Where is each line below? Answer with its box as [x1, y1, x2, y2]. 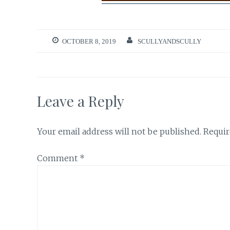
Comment [37, 153, 80, 164]
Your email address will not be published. [37, 126, 201, 137]
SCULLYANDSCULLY [137, 37, 201, 45]
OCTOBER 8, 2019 [62, 37, 116, 45]
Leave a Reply [37, 91, 124, 110]
